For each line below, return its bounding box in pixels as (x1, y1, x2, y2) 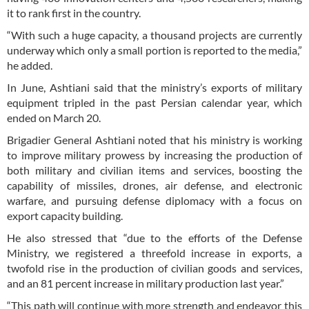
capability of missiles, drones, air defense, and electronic (7, 178, 302, 192)
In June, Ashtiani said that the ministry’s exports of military (7, 80, 302, 94)
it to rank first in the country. (7, 6, 141, 19)
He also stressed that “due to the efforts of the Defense (7, 230, 302, 244)
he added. (7, 58, 54, 72)
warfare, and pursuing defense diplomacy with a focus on (7, 193, 302, 207)
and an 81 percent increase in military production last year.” (7, 276, 284, 290)
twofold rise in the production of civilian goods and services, (7, 261, 302, 275)
